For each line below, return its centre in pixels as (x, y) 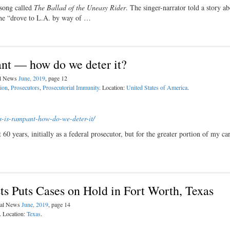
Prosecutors (25, 87)
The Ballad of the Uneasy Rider (80, 7)
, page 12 (56, 78)
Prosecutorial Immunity (71, 87)
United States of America (157, 87)
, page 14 (59, 204)
